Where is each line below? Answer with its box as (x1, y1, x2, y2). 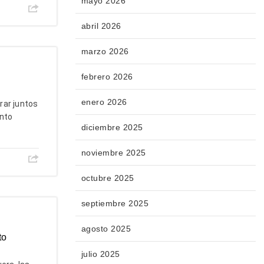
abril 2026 (81, 21, 121, 31)
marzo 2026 (81, 47, 129, 57)
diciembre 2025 (81, 123, 143, 133)
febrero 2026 (81, 72, 133, 82)
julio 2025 (81, 249, 120, 259)
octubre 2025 (81, 173, 134, 183)
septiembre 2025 (81, 199, 148, 209)
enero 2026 (81, 97, 127, 107)
